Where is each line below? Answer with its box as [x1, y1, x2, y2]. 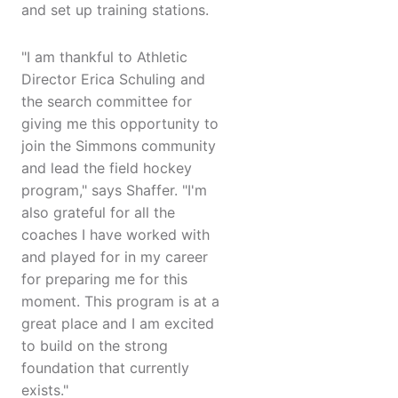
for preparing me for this [21, 270, 187, 289]
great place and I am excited [21, 314, 214, 333]
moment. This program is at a [21, 292, 219, 311]
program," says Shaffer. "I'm [21, 181, 207, 200]
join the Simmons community [21, 137, 216, 155]
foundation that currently [21, 359, 189, 378]
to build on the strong [21, 337, 168, 355]
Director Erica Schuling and [21, 70, 205, 89]
